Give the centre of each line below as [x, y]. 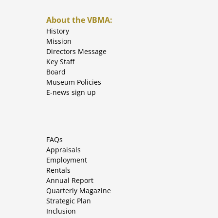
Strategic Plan [68, 200]
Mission [59, 41]
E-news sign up [71, 92]
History [57, 31]
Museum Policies [73, 82]
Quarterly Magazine [78, 190]
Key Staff [60, 61]
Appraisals [63, 149]
